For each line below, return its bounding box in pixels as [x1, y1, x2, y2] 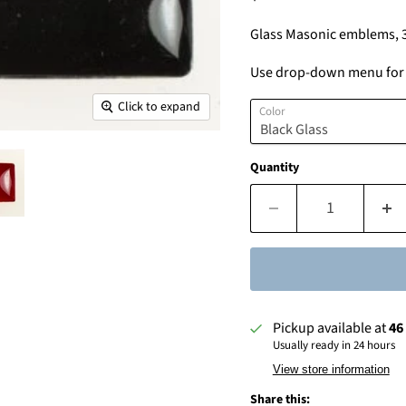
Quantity [249, 158, 299, 177]
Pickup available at [272, 317, 389, 338]
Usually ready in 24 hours [272, 336, 395, 353]
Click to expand [118, 97, 201, 116]
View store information [272, 362, 390, 376]
